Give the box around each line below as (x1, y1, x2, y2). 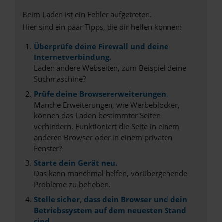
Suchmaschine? (33, 74, 86, 84)
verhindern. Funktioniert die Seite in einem (33, 121, 179, 131)
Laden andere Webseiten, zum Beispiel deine (33, 63, 186, 73)
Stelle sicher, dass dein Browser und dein (33, 194, 187, 204)
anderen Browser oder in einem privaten (33, 132, 172, 142)
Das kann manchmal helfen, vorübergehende (33, 168, 187, 178)
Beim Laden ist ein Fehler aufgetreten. (22, 9, 152, 19)
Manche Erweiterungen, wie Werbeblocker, (33, 99, 180, 110)
